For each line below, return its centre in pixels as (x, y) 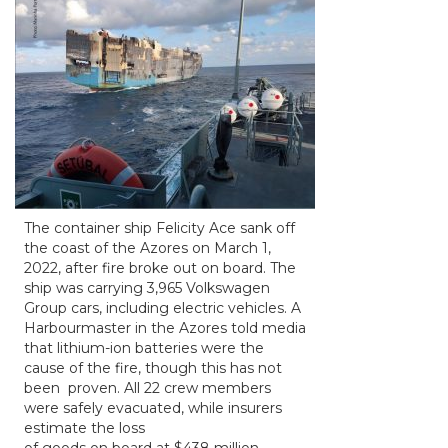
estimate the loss (84, 428)
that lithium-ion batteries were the (144, 348)
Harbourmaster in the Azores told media (165, 328)
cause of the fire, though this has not (153, 368)
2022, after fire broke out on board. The (160, 268)
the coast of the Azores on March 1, (147, 248)
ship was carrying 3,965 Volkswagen (147, 288)
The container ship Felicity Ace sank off (159, 228)
